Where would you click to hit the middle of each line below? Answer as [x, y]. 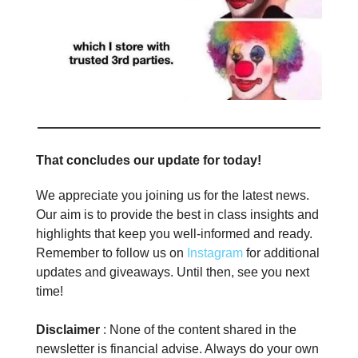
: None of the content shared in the [200, 330]
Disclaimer [70, 330]
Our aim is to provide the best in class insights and [177, 215]
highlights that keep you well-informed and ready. [174, 234]
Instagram [213, 253]
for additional [281, 253]
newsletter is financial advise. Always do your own [177, 349]
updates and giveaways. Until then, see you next [173, 272]
